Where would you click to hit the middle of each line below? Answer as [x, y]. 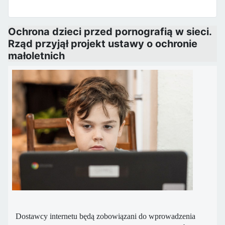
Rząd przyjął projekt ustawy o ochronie [103, 44]
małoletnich [36, 56]
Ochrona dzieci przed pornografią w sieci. [110, 32]
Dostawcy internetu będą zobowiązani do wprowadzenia [105, 216]
